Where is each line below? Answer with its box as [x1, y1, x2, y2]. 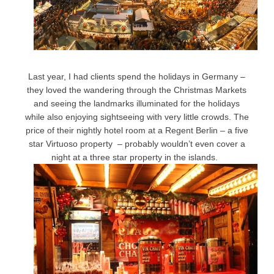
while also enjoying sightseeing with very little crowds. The [24, 112, 249, 122]
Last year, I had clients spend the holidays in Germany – [28, 72, 246, 82]
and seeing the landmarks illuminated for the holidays [34, 98, 240, 109]
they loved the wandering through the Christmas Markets [27, 85, 247, 95]
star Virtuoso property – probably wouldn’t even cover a [28, 139, 245, 149]
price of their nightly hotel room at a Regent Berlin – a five [25, 125, 248, 136]
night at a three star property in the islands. [51, 152, 223, 163]
